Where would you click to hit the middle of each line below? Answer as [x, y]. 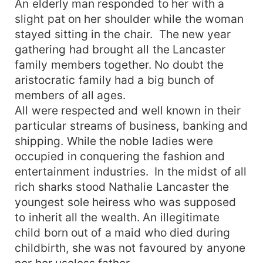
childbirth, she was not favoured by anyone [130, 247]
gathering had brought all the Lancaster [120, 49]
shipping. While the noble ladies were [114, 141]
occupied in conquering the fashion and [120, 156]
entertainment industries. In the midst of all [131, 171]
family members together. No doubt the [119, 64]
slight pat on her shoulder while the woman [129, 18]
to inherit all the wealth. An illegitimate [117, 217]
